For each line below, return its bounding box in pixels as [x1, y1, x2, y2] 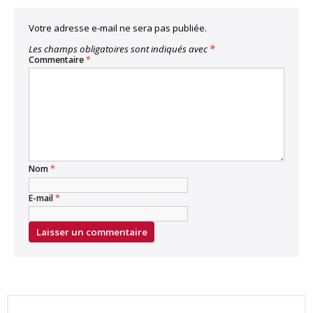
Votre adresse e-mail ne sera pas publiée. [29, 21, 207, 34]
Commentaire [29, 53, 86, 66]
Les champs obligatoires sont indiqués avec [29, 42, 210, 55]
